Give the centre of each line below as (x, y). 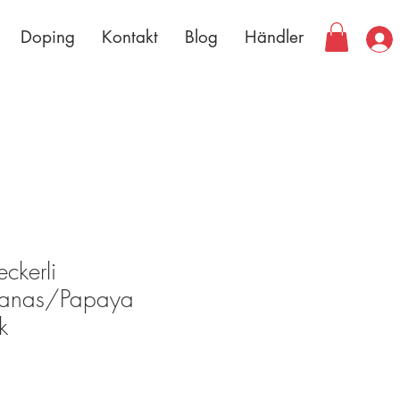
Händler (274, 37)
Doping (48, 37)
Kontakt (130, 37)
